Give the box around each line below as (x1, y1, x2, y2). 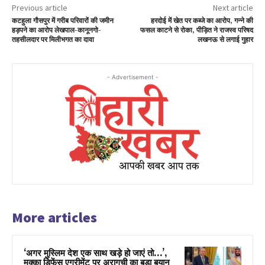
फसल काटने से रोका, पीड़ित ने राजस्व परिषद (140, 26, 253, 35)
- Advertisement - (106, 73, 159, 81)
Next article (212, 2, 253, 14)
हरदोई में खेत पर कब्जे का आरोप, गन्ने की (150, 17, 253, 26)
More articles (12, 208, 97, 227)
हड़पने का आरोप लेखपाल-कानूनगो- (12, 26, 101, 35)
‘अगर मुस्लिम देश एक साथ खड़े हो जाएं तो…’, (24, 248, 167, 260)
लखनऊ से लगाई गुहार (197, 35, 253, 45)
